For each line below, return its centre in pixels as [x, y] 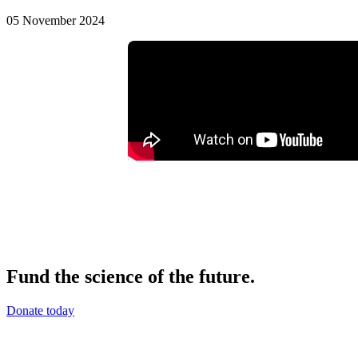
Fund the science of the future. [131, 276]
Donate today [40, 310]
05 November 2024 [56, 20]
